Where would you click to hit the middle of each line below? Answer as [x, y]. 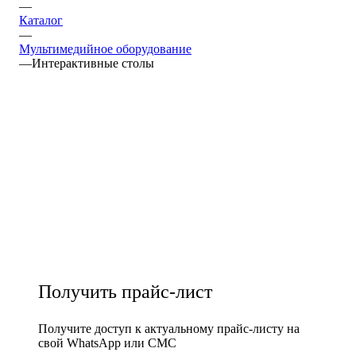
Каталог [41, 20]
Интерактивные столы [93, 63]
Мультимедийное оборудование [105, 48]
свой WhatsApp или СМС [107, 342]
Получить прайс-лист [125, 291]
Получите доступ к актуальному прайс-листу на [169, 328]
